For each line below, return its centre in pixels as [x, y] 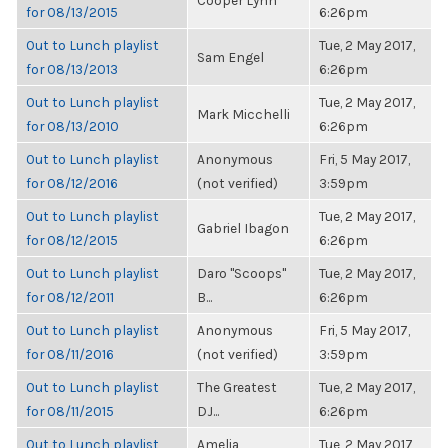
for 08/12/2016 [72, 183]
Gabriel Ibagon [243, 228]
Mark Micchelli [243, 114]
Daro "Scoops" [241, 273]
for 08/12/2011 [70, 297]
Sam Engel [230, 57]
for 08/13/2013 [72, 69]
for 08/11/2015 [70, 411]
